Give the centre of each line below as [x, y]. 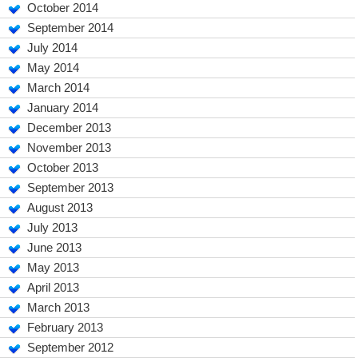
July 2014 [53, 48]
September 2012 [71, 347]
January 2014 [63, 107]
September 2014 [71, 28]
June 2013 [55, 247]
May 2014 [54, 68]
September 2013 [71, 187]
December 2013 [70, 127]
